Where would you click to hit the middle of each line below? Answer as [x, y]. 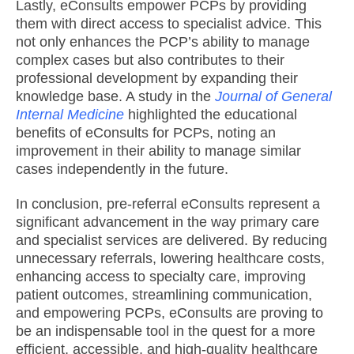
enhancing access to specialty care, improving [161, 277]
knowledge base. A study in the [115, 97]
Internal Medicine [70, 115]
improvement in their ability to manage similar [158, 151]
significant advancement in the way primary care [168, 222]
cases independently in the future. [122, 169]
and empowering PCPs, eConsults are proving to [169, 313]
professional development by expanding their [157, 79]
